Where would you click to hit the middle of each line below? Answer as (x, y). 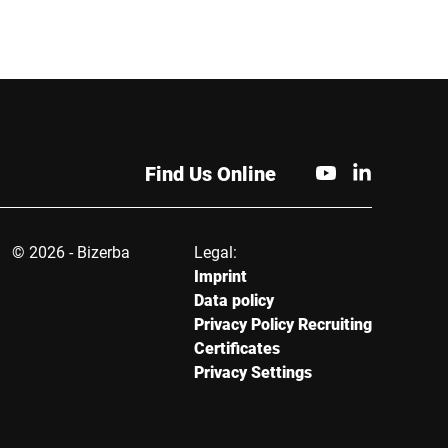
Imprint (220, 275)
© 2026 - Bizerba (71, 251)
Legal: (215, 251)
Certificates (237, 347)
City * (55, 126)
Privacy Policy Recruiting (283, 323)
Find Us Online (210, 173)
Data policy (234, 299)
